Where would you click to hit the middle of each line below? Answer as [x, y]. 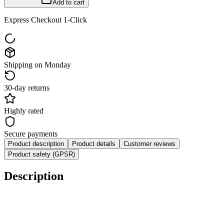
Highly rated [24, 110]
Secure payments [31, 133]
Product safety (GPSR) [41, 154]
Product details [94, 143]
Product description [36, 143]
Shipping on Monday [37, 64]
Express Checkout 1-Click [45, 19]
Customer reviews [149, 143]
